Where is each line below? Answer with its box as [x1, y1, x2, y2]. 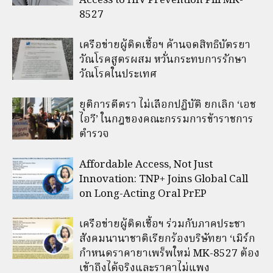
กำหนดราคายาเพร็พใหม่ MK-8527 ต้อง [79, 245, 260, 262]
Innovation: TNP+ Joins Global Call [79, 171, 248, 188]
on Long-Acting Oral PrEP [79, 185, 207, 202]
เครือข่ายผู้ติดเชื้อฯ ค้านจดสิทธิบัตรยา [79, 37, 250, 54]
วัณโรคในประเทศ [79, 66, 157, 83]
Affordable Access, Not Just [79, 156, 213, 173]
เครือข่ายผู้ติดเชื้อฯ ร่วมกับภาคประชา [79, 216, 246, 233]
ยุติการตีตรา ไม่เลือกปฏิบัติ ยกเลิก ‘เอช [79, 96, 256, 113]
